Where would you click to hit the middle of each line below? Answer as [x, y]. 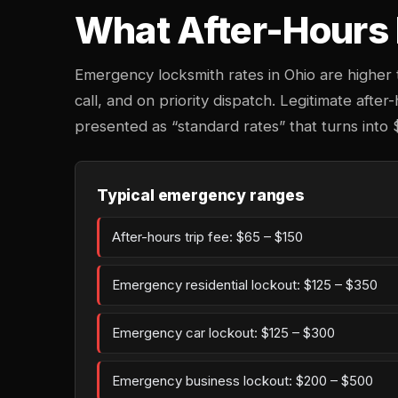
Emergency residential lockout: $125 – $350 [245, 285]
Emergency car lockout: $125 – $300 [223, 333]
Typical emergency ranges [201, 195]
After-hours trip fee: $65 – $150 [207, 237]
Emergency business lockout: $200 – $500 [243, 381]
